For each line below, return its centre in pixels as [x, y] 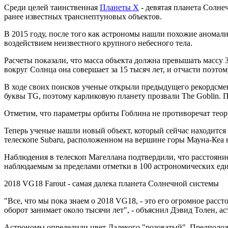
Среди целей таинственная [52, 8]
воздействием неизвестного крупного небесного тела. [98, 43]
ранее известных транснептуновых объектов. [83, 17]
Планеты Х [119, 8]
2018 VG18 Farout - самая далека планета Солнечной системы [111, 184]
